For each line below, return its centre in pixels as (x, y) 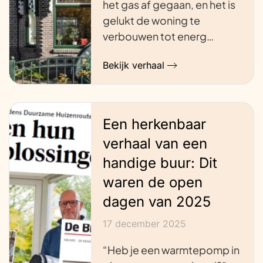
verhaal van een (155, 144)
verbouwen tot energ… (158, 36)
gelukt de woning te (151, 20)
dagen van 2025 (156, 202)
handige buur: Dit (160, 163)
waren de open (152, 183)
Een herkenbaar (154, 124)
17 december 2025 (144, 224)
